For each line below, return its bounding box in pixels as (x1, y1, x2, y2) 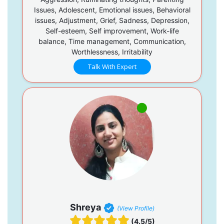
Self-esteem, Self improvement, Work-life (45, 26, 179, 35)
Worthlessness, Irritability (71, 47, 152, 56)
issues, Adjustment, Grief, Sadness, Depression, (34, 16, 189, 25)
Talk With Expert (87, 62, 136, 71)
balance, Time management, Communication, (38, 37, 186, 46)
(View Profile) (116, 204, 154, 212)
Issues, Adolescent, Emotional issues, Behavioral (33, 5, 190, 14)
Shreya (69, 202, 101, 213)
